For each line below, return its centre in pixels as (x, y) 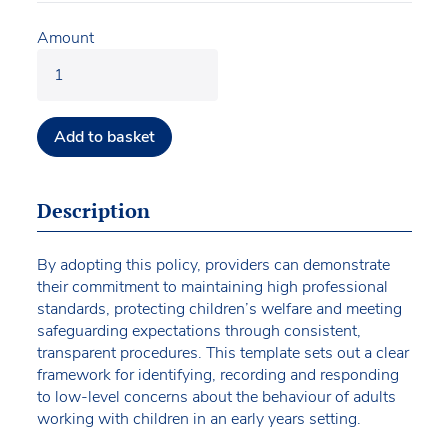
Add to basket (104, 136)
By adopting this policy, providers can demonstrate (213, 264)
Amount (65, 37)
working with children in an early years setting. (198, 418)
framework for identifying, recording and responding (217, 374)
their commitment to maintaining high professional (212, 286)
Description (93, 210)
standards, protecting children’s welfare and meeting (219, 308)
